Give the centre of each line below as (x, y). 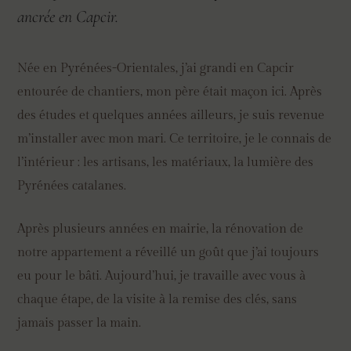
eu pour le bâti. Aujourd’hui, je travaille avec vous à (162, 277)
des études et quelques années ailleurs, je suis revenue (171, 115)
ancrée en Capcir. (68, 16)
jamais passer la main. (80, 324)
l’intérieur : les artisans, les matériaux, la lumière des (166, 162)
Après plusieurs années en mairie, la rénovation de (161, 230)
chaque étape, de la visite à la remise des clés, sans (157, 300)
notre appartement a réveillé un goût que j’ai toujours (168, 253)
